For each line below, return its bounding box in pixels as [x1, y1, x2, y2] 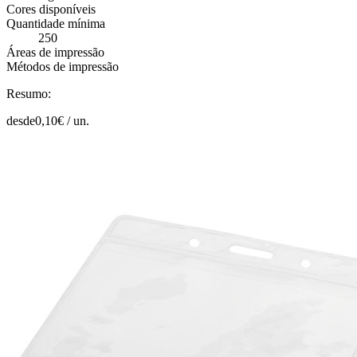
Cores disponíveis [6, 2, 96, 16]
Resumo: [6, 86, 51, 100]
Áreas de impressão [6, 45, 104, 59]
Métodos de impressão [6, 59, 119, 73]
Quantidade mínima [6, 16, 105, 30]
